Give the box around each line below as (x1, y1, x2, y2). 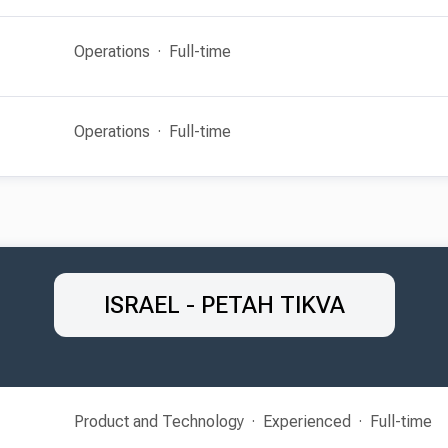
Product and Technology (74, 412, 244, 431)
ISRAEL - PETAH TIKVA (103, 291, 345, 319)
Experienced (263, 412, 351, 431)
